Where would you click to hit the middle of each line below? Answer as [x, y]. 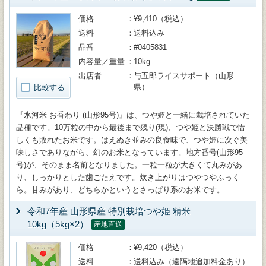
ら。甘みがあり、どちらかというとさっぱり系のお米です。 [120, 190]
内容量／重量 [102, 61]
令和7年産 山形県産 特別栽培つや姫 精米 [109, 211]
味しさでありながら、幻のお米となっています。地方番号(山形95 [129, 152]
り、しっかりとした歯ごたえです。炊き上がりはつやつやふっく [128, 177]
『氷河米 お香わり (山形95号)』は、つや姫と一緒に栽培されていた [133, 115]
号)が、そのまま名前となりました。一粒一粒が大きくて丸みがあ [129, 165]
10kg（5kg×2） [58, 224]
